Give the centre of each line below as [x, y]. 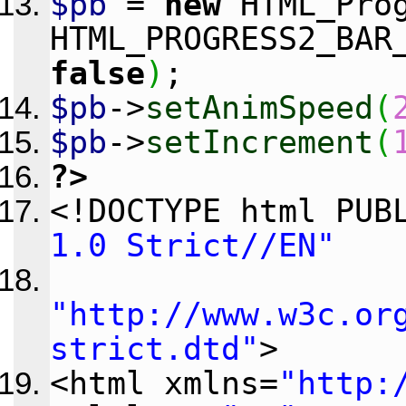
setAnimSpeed [259, 107]
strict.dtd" [154, 348]
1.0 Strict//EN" [192, 245]
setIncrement [259, 142]
